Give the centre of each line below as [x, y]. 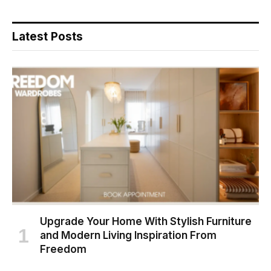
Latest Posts [47, 36]
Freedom [63, 250]
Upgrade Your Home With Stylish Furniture [146, 222]
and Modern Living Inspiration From [128, 236]
